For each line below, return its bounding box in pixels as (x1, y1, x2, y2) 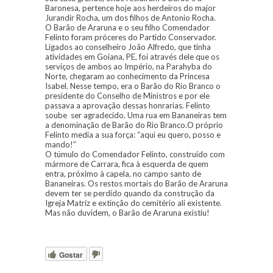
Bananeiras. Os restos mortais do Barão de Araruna (45, 179, 228, 189)
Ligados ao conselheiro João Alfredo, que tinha (45, 42, 211, 52)
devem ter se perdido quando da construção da (45, 188, 214, 199)
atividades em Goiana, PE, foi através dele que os (45, 52, 219, 62)
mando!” (45, 140, 76, 150)
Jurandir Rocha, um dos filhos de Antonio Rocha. (45, 13, 216, 23)
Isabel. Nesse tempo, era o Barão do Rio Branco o (45, 81, 221, 91)
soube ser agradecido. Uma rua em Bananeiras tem (45, 110, 227, 121)
